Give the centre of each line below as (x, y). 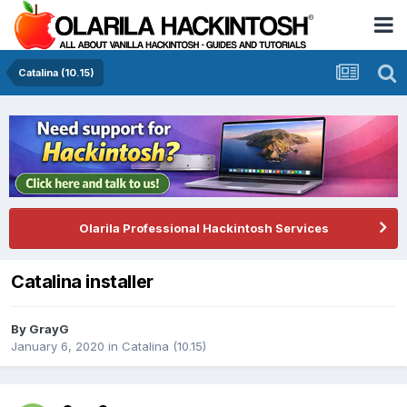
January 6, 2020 (58, 347)
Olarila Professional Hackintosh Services (203, 228)
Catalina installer (82, 281)
